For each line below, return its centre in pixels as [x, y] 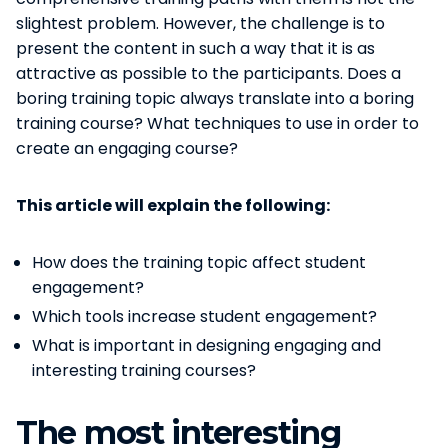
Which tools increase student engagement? [204, 316]
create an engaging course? [127, 148]
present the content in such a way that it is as [195, 48]
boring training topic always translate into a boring [215, 98]
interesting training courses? [144, 370]
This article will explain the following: [173, 205]
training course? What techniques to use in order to [217, 123]
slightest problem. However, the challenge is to [200, 23]
